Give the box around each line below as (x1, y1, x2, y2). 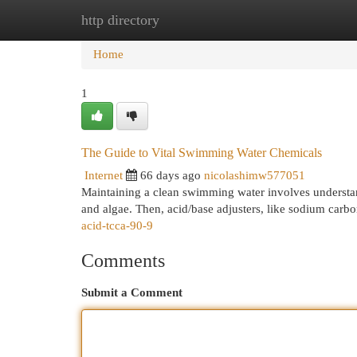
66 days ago (140, 169, 201, 182)
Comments (81, 250, 165, 271)
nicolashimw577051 (204, 169, 305, 182)
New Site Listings (159, 14, 246, 26)
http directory (81, 12, 159, 28)
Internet (84, 169, 123, 182)
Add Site (270, 14, 313, 26)
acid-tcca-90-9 (81, 219, 153, 232)
